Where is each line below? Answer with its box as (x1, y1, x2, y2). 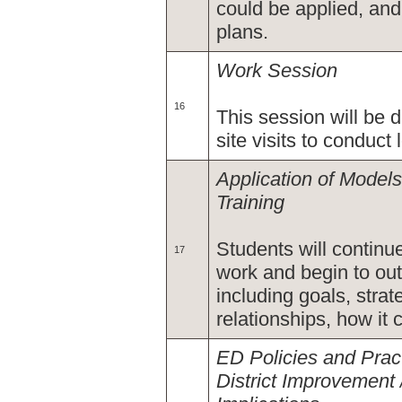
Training (216, 191, 284, 214)
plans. (216, 21, 268, 43)
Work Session (216, 59, 337, 82)
